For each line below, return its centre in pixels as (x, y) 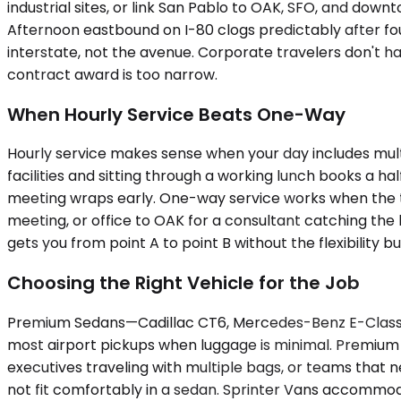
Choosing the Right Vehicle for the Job (183, 282)
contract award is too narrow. (112, 75)
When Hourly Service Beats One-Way (176, 114)
